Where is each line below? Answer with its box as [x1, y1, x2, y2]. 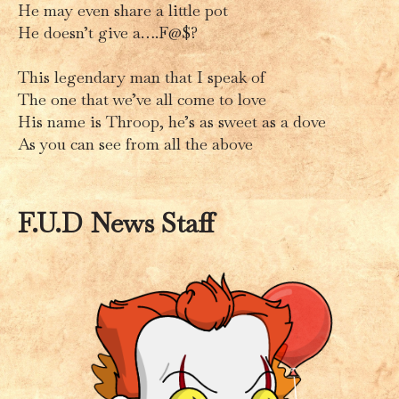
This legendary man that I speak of [18, 66, 265, 87]
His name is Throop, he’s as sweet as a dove [18, 110, 326, 132]
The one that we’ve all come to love [18, 88, 266, 110]
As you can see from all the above [18, 133, 253, 154]
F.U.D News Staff [18, 205, 215, 240]
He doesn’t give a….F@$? [18, 21, 198, 43]
